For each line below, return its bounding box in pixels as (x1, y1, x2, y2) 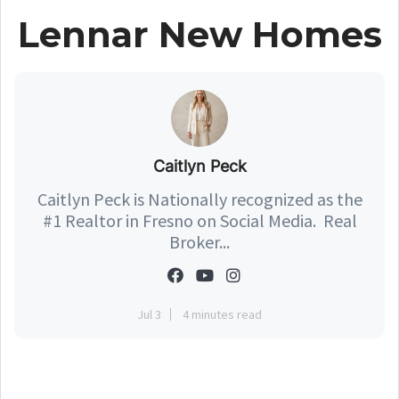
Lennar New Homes (17, 12, 382, 56)
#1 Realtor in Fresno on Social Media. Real (42, 209, 357, 232)
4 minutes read (183, 306, 262, 322)
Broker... (169, 231, 230, 253)
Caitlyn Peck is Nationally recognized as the (37, 188, 362, 210)
